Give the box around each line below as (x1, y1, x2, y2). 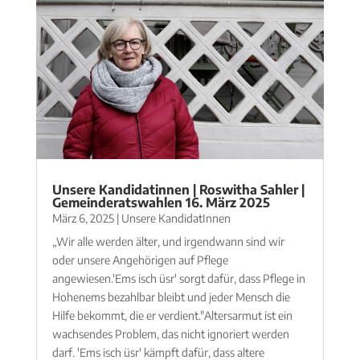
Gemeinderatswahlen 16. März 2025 (51, 194, 270, 211)
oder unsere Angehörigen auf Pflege (51, 253, 228, 268)
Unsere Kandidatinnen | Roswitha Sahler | (51, 182, 305, 198)
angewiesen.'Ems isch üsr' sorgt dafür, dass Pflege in (51, 272, 305, 286)
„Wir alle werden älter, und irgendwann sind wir (51, 235, 284, 249)
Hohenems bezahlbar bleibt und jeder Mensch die (51, 290, 290, 305)
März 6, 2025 (51, 211, 114, 226)
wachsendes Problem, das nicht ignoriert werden (51, 327, 289, 342)
